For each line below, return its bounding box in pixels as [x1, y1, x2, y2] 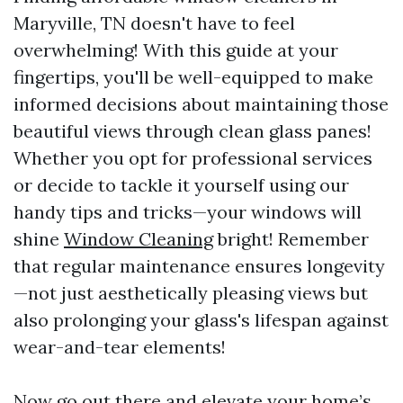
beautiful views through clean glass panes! [13, 120, 372, 142]
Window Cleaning [64, 228, 213, 250]
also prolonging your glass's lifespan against [13, 309, 389, 331]
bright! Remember [213, 228, 369, 250]
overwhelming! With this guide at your [13, 39, 338, 61]
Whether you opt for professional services [13, 147, 372, 169]
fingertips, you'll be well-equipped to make [13, 66, 373, 88]
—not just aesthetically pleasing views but [13, 282, 368, 304]
